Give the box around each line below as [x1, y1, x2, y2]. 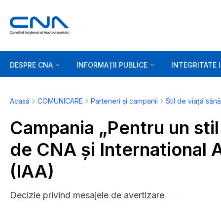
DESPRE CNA [10, 60, 53, 69]
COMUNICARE [37, 97, 83, 105]
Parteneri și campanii [91, 97, 158, 105]
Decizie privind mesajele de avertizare [10, 190, 164, 200]
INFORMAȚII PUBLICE [76, 60, 147, 69]
